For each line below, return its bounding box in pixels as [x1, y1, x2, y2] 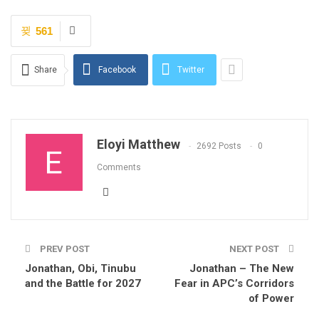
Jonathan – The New [189, 262, 294, 276]
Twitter [177, 65, 204, 75]
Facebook [98, 65, 136, 75]
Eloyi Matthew [97, 137, 180, 152]
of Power [249, 292, 294, 305]
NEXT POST [229, 244, 281, 255]
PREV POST [38, 244, 90, 255]
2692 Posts [197, 140, 241, 151]
